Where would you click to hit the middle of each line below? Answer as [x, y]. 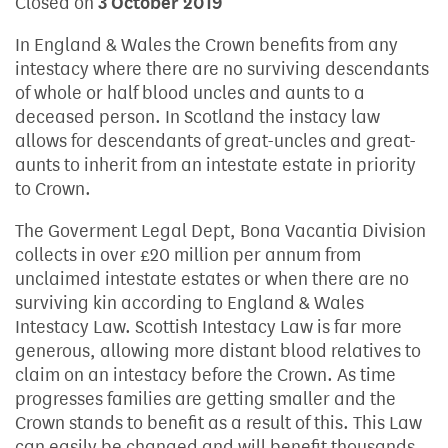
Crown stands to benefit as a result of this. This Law [218, 422]
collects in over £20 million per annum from [188, 254]
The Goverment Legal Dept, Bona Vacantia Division [220, 230]
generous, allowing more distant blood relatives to [218, 350]
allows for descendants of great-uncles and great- [215, 140]
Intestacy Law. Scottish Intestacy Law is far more [208, 326]
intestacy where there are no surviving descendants [222, 68]
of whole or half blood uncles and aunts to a [190, 92]
